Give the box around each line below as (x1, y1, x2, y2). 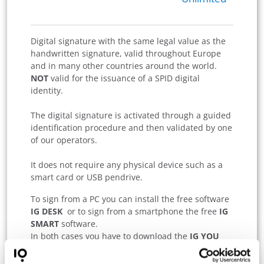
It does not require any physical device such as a (31, 159, 223, 171)
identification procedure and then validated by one (31, 122, 232, 134)
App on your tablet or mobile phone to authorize (31, 243, 222, 255)
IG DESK (31, 206, 62, 217)
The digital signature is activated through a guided (31, 110, 231, 121)
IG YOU (190, 230, 219, 242)
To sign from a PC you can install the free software (31, 193, 229, 205)
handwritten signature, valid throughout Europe (31, 48, 221, 60)
